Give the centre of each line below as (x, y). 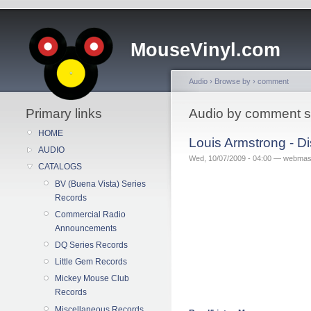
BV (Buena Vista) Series (100, 184)
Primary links (64, 114)
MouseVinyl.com (205, 50)
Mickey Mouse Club (92, 279)
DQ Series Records (91, 245)
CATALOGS (60, 167)
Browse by (233, 81)
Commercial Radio (90, 214)
